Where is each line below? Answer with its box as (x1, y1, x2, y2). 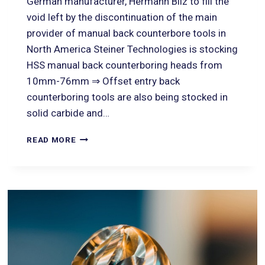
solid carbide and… (27, 107, 110, 119)
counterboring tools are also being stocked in (27, 91, 228, 104)
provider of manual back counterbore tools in (27, 27, 227, 40)
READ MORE (27, 135, 76, 145)
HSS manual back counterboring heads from (27, 59, 223, 72)
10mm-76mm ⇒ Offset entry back (27, 75, 180, 88)
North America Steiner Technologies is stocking (27, 43, 238, 56)
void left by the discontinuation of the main (27, 11, 218, 24)
